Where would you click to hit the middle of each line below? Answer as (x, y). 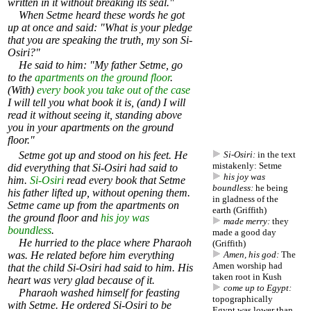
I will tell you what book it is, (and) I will (96, 103)
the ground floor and (54, 218)
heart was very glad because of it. (81, 280)
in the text (276, 155)
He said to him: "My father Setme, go (95, 65)
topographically (243, 299)
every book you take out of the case (114, 90)
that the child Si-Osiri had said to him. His (100, 268)
